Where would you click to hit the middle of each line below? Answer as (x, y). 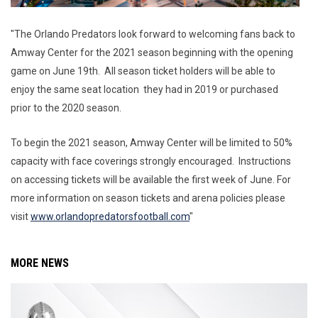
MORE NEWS (40, 263)
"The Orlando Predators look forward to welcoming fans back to (153, 34)
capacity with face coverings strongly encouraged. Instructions (151, 161)
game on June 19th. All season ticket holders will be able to (143, 71)
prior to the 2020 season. (67, 108)
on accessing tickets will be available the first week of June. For (151, 179)
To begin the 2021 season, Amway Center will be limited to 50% (152, 142)
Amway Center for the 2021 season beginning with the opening (152, 52)
